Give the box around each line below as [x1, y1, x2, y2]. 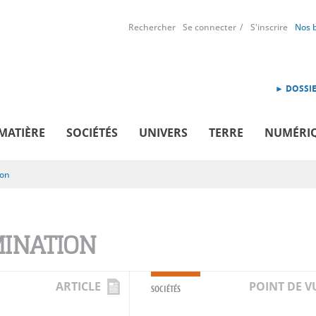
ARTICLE [56, 278, 101, 294]
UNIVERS [139, 124, 188, 140]
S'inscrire [250, 21, 288, 33]
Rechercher [128, 21, 176, 33]
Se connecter [183, 21, 236, 33]
